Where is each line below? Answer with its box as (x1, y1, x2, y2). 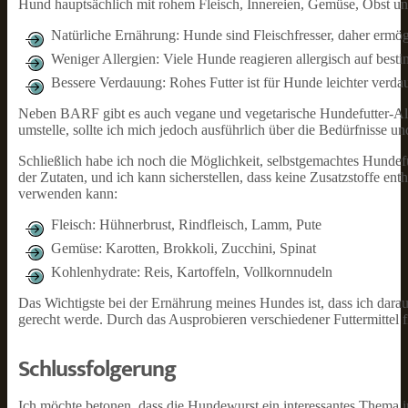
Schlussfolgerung (18, 351, 176, 388)
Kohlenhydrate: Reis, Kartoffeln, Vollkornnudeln (51, 264, 332, 280)
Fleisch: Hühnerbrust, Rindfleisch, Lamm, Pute (51, 217, 321, 232)
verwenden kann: (18, 186, 117, 201)
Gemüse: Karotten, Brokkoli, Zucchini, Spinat (51, 240, 316, 256)
